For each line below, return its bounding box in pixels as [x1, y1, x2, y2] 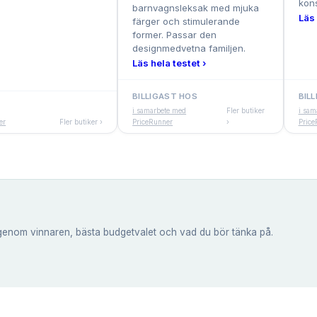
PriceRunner [132, 117, 173, 127]
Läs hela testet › [132, 57, 207, 69]
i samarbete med [132, 106, 187, 115]
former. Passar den [132, 29, 217, 41]
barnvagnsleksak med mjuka [132, 2, 260, 14]
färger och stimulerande [132, 16, 241, 28]
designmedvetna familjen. [132, 42, 246, 54]
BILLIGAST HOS [132, 91, 198, 102]
